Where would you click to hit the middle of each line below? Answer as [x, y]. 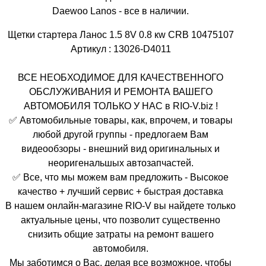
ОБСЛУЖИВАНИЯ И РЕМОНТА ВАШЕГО [121, 91]
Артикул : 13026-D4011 [121, 48]
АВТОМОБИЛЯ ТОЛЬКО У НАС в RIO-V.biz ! [121, 105]
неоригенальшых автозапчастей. [121, 162]
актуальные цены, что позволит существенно [121, 219]
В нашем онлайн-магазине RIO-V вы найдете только [121, 205]
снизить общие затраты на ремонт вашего [121, 234]
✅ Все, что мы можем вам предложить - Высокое [121, 177]
